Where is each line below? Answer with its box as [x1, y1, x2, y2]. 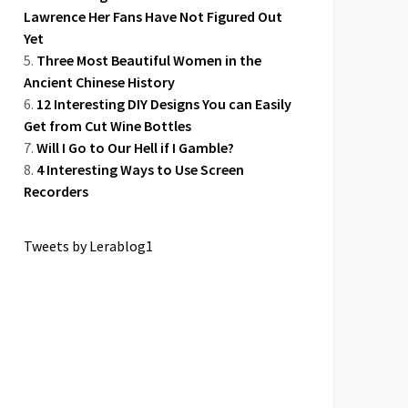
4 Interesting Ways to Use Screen [36, 160, 244, 178]
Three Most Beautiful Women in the [36, 51, 261, 69]
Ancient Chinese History [24, 73, 175, 91]
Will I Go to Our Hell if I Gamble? [36, 138, 234, 157]
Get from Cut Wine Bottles [24, 117, 191, 135]
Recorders [24, 182, 88, 200]
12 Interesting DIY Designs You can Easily [36, 95, 291, 113]
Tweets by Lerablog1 [24, 237, 153, 255]
